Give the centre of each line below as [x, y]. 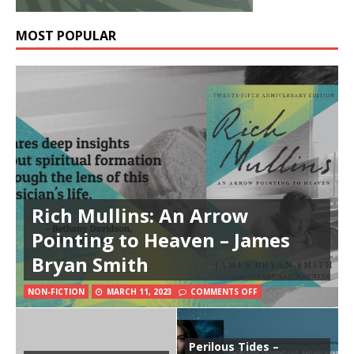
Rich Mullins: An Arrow [140, 216]
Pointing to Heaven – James [161, 240]
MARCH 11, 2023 [139, 292]
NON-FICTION [56, 292]
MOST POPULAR [66, 36]
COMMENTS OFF [224, 292]
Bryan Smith [90, 265]
